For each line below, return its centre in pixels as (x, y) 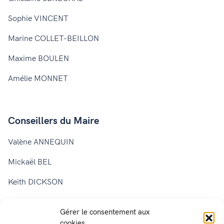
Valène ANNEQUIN (41, 142)
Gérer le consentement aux (105, 212)
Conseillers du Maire (53, 121)
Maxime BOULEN (38, 58)
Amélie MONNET (38, 78)
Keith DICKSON (35, 182)
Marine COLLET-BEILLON (53, 38)
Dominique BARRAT (43, 202)
